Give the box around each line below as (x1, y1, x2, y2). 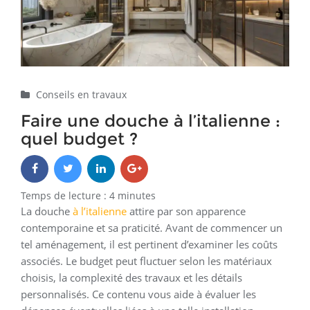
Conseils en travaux (36, 88, 127, 102)
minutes (118, 189, 156, 203)
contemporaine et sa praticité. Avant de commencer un (21, 221, 282, 235)
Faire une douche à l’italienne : (21, 111, 280, 131)
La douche (21, 204, 73, 219)
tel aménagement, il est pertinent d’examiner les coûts (21, 237, 277, 252)
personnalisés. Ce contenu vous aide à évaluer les (21, 287, 256, 302)
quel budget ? (21, 129, 138, 149)
